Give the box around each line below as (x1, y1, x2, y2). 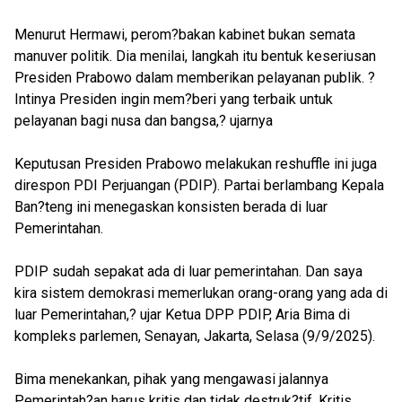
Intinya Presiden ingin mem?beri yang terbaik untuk (14, 91, 333, 108)
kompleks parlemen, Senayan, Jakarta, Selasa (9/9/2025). (14, 328, 375, 345)
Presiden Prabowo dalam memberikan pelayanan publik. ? (14, 69, 375, 86)
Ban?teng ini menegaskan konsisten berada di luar (14, 198, 328, 215)
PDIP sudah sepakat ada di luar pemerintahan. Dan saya (14, 263, 363, 280)
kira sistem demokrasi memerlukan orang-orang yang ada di (14, 284, 388, 301)
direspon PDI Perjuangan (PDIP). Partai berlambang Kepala (14, 177, 384, 194)
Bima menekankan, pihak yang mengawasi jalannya (14, 371, 328, 388)
